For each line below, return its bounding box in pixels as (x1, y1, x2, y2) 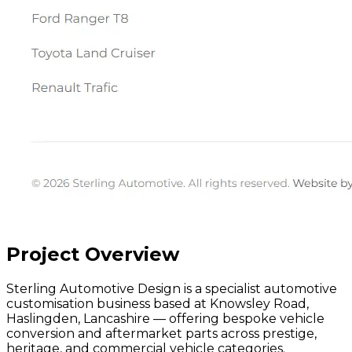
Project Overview (6, 243, 179, 266)
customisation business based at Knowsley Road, (6, 296, 309, 312)
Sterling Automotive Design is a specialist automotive (6, 281, 337, 297)
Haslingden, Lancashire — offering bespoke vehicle (6, 311, 324, 327)
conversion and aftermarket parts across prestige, (6, 326, 317, 342)
